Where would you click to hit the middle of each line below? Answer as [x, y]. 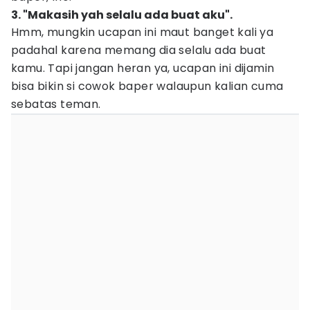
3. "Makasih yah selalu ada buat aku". [122, 15]
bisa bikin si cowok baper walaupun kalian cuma [147, 86]
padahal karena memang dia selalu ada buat [139, 50]
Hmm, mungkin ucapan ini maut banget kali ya [143, 32]
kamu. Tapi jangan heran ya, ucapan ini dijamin [143, 68]
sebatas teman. [56, 104]
